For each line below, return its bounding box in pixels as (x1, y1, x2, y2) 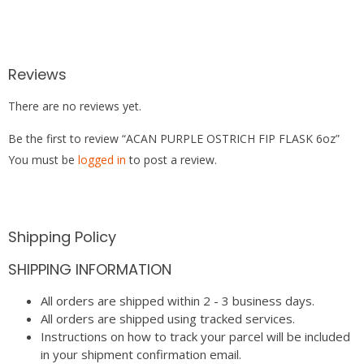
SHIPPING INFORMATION (8, 258, 171, 279)
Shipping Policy (8, 226, 116, 247)
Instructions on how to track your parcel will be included (41, 327, 350, 344)
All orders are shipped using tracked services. (41, 310, 295, 327)
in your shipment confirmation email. (41, 345, 241, 362)
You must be (8, 151, 78, 167)
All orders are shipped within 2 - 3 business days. (41, 292, 314, 309)
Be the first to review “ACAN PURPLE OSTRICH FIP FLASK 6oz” (8, 130, 340, 146)
